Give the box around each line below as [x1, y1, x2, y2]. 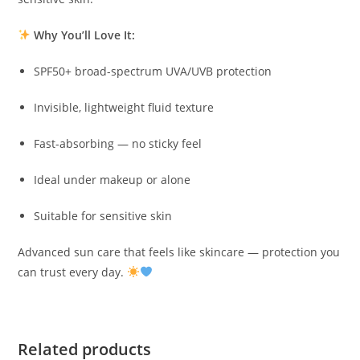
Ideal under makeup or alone [34, 171, 191, 187]
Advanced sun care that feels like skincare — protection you [18, 243, 341, 260]
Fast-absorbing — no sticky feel [34, 135, 202, 151]
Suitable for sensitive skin [34, 207, 173, 223]
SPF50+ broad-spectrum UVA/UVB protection [34, 63, 272, 79]
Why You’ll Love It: [34, 27, 136, 43]
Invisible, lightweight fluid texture [34, 99, 215, 115]
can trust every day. [18, 264, 128, 280]
